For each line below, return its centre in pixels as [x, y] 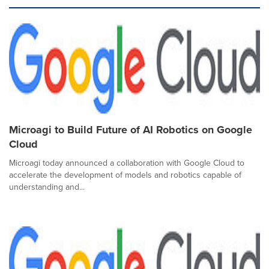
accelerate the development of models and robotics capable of [125, 175]
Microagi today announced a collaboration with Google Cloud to [127, 163]
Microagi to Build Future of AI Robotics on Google [131, 130]
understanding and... [47, 187]
